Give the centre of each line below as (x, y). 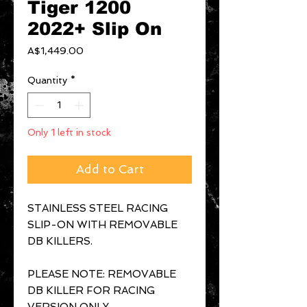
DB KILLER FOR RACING (91, 291)
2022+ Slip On (95, 28)
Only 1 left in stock (69, 132)
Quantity (47, 80)
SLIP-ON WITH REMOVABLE (102, 225)
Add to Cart (110, 169)
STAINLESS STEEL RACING (98, 208)
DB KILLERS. (60, 241)
